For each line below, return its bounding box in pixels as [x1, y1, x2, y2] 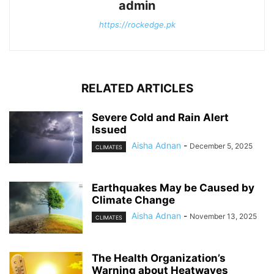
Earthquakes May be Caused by [92, 182, 254, 194]
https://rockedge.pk [98, 20, 176, 30]
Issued [92, 124, 127, 136]
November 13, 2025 [190, 212, 257, 221]
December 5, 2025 [190, 141, 253, 151]
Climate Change [92, 194, 175, 207]
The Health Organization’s [92, 252, 226, 265]
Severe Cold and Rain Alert [92, 111, 229, 124]
